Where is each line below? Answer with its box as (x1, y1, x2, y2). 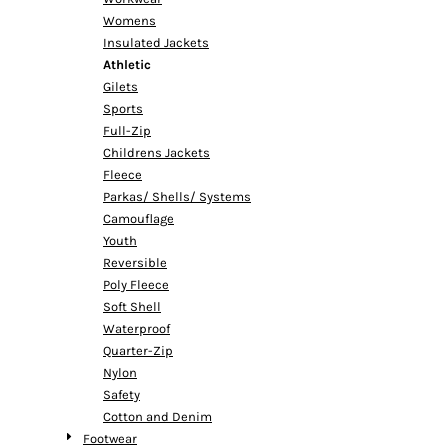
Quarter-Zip (103, 343, 173, 358)
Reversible (103, 255, 167, 270)
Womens (103, 13, 156, 28)
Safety (103, 387, 140, 402)
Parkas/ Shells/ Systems (103, 189, 251, 204)
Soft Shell (103, 299, 161, 314)
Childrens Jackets (103, 145, 210, 160)
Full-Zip (103, 123, 151, 138)
